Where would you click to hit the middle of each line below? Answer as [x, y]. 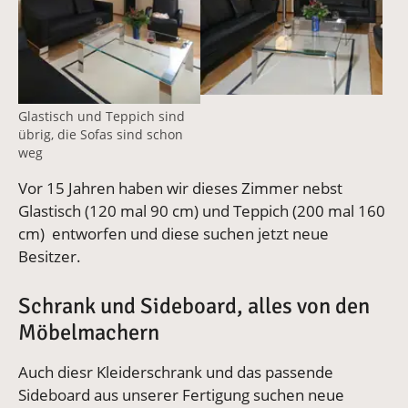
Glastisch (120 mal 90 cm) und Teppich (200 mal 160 [202, 210]
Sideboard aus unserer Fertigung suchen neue [181, 394]
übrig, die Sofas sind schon [101, 134]
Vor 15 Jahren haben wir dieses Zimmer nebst [180, 188]
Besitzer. [51, 256]
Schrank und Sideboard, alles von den [194, 306]
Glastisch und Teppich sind [102, 116]
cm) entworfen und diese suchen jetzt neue [173, 233]
